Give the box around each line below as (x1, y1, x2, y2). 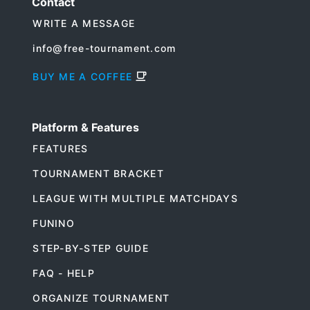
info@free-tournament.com (33, 42, 176, 54)
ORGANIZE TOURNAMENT (33, 291, 170, 304)
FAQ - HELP (33, 266, 95, 279)
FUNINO (33, 217, 75, 229)
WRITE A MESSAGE (33, 17, 135, 29)
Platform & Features (32, 120, 139, 134)
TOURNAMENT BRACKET (33, 167, 164, 179)
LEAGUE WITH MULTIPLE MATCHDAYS (33, 192, 238, 204)
